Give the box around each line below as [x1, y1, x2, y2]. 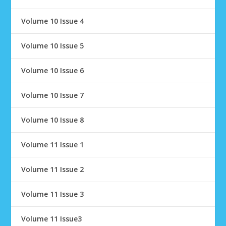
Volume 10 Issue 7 [21, 90, 84, 100]
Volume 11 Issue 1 [21, 140, 84, 149]
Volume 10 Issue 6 [21, 66, 84, 75]
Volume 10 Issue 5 [21, 41, 84, 50]
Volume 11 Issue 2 [21, 164, 84, 174]
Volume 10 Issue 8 [21, 115, 84, 125]
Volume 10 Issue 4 [21, 16, 84, 26]
